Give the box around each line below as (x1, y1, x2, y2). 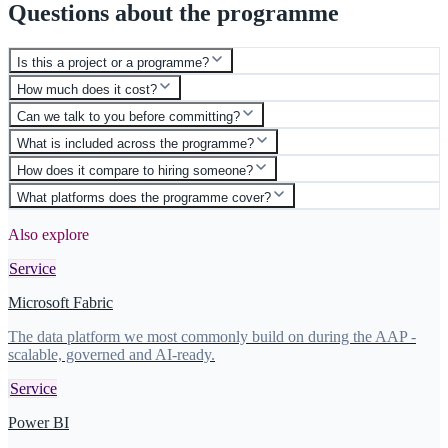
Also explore (8, 226, 89, 243)
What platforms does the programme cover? (17, 190, 271, 205)
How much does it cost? (17, 82, 157, 97)
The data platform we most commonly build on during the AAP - (8, 328, 416, 345)
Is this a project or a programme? (17, 55, 209, 70)
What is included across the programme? (17, 136, 254, 151)
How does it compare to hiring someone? (17, 163, 253, 178)
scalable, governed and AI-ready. (8, 346, 215, 363)
